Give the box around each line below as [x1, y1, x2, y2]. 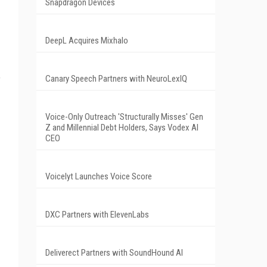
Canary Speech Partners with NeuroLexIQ [45, 73, 187, 84]
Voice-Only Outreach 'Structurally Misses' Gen [45, 111, 203, 122]
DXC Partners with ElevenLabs [45, 209, 149, 220]
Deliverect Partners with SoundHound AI [45, 247, 183, 258]
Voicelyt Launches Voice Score [45, 170, 152, 182]
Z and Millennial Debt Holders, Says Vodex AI [45, 122, 198, 133]
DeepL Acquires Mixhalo [45, 35, 128, 46]
